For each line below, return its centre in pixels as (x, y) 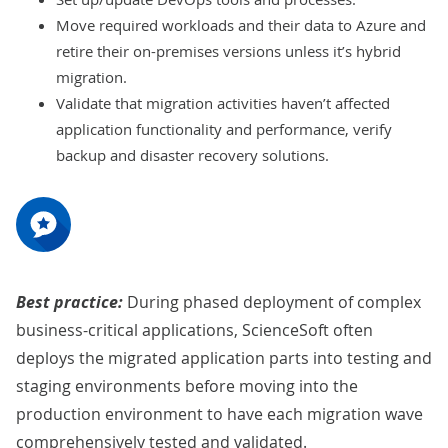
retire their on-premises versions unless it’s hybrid (228, 51)
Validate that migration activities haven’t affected (223, 103)
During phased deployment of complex (272, 302)
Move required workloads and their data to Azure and (241, 25)
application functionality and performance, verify (224, 129)
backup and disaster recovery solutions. (192, 155)
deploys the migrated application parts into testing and (224, 358)
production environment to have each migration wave (219, 414)
